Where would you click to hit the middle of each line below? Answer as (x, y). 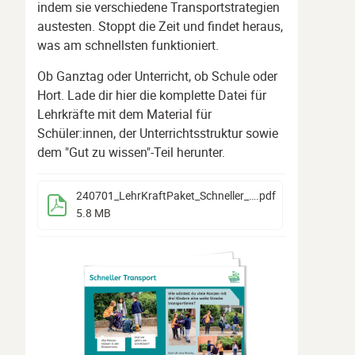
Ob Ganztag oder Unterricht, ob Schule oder (157, 76)
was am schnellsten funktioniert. (128, 45)
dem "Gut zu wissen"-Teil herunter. (131, 152)
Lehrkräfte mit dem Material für (124, 114)
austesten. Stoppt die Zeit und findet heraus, (160, 26)
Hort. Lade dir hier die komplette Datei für (152, 95)
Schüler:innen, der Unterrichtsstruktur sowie (158, 133)
